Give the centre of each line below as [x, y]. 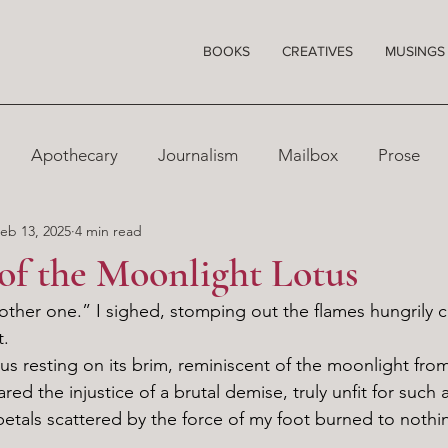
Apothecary [74, 155]
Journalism [198, 155]
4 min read [108, 231]
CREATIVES [317, 51]
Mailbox [308, 155]
